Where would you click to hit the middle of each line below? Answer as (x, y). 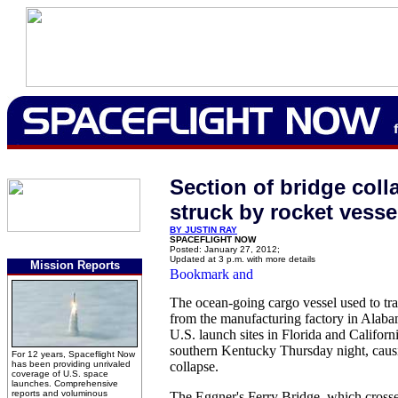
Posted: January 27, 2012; (225, 249)
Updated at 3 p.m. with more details (243, 259)
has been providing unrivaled (71, 364)
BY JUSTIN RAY (203, 230)
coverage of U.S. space (60, 374)
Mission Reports (75, 265)
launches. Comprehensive (65, 383)
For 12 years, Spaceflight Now (73, 354)
